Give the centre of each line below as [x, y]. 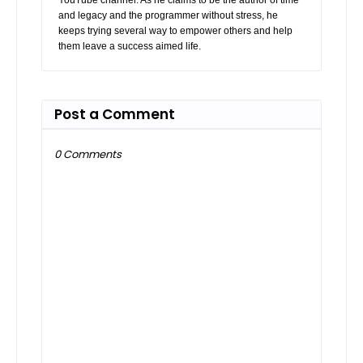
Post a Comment [115, 114]
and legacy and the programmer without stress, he [168, 15]
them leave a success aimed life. [130, 46]
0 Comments [88, 154]
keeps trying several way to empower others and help [175, 30]
